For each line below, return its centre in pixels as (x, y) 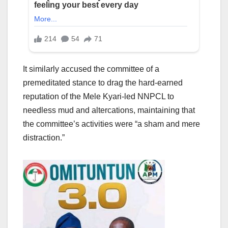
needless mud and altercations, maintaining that (109, 110)
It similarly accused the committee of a (91, 69)
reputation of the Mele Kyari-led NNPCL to (98, 96)
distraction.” (44, 137)
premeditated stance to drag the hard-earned (103, 82)
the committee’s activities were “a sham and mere (111, 124)
